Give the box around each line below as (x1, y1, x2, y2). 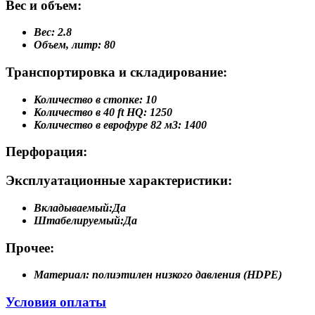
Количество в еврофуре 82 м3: (34, 118, 181, 131)
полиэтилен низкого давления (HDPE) (92, 269, 282, 281)
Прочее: (6, 240, 54, 255)
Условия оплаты (6, 294, 106, 309)
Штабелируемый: (34, 214, 124, 226)
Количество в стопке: (34, 93, 143, 105)
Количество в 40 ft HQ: (34, 105, 147, 118)
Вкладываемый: (34, 201, 112, 214)
